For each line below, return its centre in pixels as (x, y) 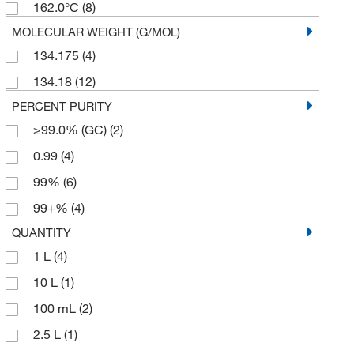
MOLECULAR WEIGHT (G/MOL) (96, 31)
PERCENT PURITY (62, 105)
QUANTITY (41, 232)
